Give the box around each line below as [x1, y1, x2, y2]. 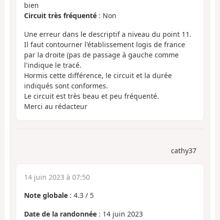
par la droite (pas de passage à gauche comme [24, 50, 179, 60]
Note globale [24, 190, 68, 200]
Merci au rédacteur [24, 102, 87, 111]
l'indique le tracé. [24, 60, 82, 70]
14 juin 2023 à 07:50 [24, 172, 90, 182]
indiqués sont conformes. [24, 81, 108, 91]
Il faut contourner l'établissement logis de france [24, 40, 185, 50]
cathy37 [171, 145, 196, 155]
